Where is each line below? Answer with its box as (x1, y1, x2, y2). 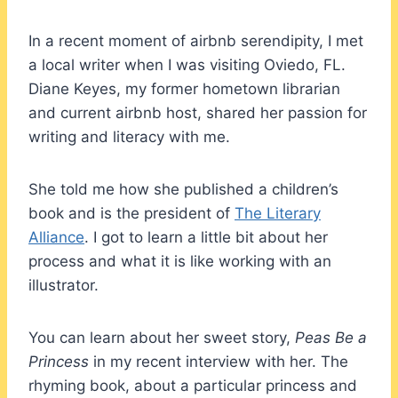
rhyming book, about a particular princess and (28, 376, 357, 394)
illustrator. (28, 275, 99, 294)
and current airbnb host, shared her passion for (28, 103, 367, 122)
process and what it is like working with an (28, 251, 331, 270)
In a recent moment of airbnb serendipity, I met (28, 31, 363, 50)
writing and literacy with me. (28, 127, 230, 146)
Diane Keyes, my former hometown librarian (28, 79, 340, 98)
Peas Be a (295, 328, 367, 346)
